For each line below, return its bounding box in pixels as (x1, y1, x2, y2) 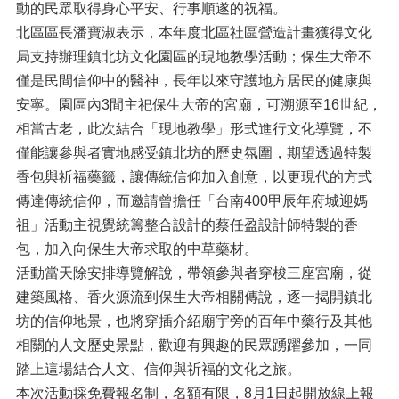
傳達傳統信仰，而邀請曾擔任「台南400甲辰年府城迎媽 (15, 193, 368, 208)
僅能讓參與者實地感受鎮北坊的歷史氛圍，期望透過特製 (15, 145, 372, 160)
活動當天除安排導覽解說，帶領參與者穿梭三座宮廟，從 (15, 265, 372, 281)
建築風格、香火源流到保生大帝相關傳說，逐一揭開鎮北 (15, 289, 372, 305)
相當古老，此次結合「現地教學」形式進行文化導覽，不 (15, 121, 372, 136)
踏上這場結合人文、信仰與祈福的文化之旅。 (15, 362, 301, 377)
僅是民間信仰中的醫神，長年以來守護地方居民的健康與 (15, 73, 372, 88)
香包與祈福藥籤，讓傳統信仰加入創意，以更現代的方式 (15, 169, 372, 184)
